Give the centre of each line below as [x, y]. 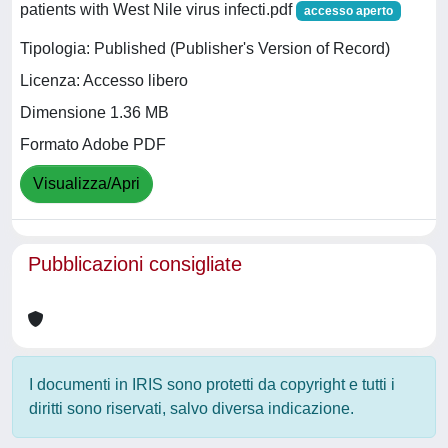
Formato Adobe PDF [93, 145]
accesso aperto [348, 11]
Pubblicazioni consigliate [135, 264]
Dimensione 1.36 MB [94, 113]
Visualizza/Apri [86, 184]
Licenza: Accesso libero [104, 81]
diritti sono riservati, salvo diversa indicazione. [191, 408]
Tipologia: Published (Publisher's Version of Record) [205, 49]
